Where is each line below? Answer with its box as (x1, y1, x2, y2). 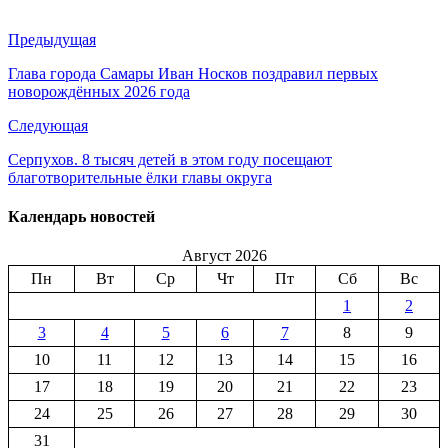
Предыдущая (8, 30, 96, 48)
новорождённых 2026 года (8, 82, 190, 100)
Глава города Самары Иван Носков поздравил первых (8, 64, 378, 82)
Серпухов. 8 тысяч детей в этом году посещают (8, 150, 332, 168)
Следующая (8, 116, 88, 134)
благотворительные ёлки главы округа (8, 168, 272, 186)
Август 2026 (181, 247, 267, 265)
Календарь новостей (8, 207, 155, 225)
